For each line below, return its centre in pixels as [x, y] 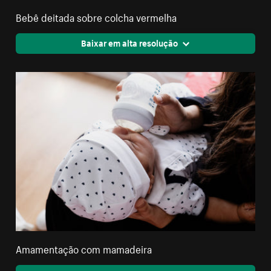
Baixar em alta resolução [129, 42]
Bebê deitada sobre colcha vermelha [96, 16]
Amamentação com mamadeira [84, 248]
